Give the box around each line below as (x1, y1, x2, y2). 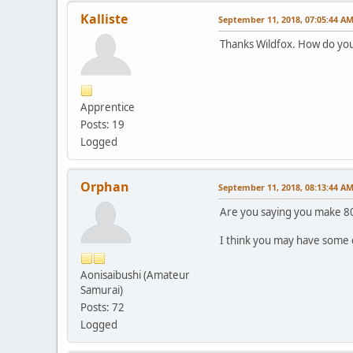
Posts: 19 (80, 117, 124, 132)
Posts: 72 (80, 299, 124, 314)
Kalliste (80, 9, 128, 28)
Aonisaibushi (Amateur (80, 267, 190, 282)
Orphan (80, 177, 129, 195)
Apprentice (80, 99, 135, 114)
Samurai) (80, 282, 123, 297)
